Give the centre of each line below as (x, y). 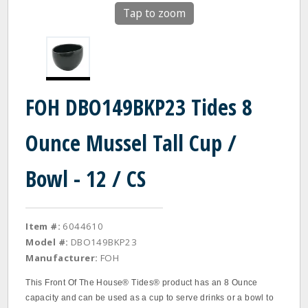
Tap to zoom (154, 13)
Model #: (47, 242)
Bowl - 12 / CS (86, 178)
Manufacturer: (62, 258)
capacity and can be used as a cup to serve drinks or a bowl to (150, 298)
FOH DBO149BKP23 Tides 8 (139, 107)
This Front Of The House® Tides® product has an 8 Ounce (142, 283)
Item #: (43, 226)
